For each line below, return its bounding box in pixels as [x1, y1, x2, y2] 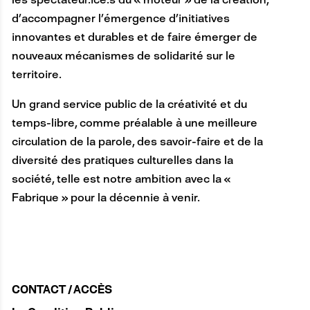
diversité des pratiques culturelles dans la [11, 153, 233, 167]
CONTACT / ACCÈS [11, 283, 112, 297]
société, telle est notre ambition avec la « [11, 172, 230, 185]
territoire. [11, 67, 62, 81]
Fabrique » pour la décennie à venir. [11, 190, 200, 204]
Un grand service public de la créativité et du [11, 97, 247, 111]
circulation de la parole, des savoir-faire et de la [11, 134, 263, 148]
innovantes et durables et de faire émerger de [11, 30, 257, 44]
